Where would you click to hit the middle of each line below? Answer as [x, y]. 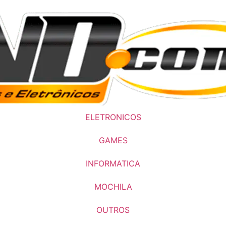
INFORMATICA [113, 163]
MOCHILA [113, 187]
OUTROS [113, 210]
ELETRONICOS [113, 117]
